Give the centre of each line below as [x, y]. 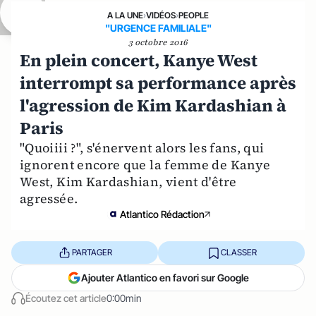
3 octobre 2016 [158, 42]
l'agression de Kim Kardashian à [153, 105]
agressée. [49, 198]
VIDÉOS [161, 15]
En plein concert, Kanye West [139, 60]
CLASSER [238, 253]
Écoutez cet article [66, 298]
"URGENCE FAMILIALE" [158, 28]
